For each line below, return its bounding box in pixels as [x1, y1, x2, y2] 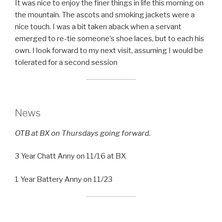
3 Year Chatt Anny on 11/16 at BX [15, 152, 126, 161]
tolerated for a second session [15, 57, 117, 67]
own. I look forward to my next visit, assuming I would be [15, 46, 203, 55]
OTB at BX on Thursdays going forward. [15, 128, 151, 138]
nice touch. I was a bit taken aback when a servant [15, 22, 181, 31]
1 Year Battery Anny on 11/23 [15, 174, 112, 184]
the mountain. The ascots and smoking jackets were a [15, 10, 195, 19]
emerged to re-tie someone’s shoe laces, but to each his [15, 34, 204, 43]
